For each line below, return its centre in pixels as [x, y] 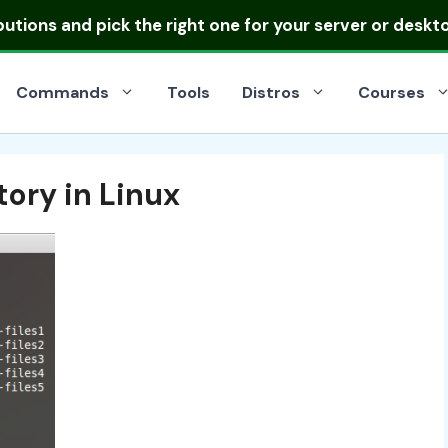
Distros [271, 92]
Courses [391, 92]
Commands [62, 92]
